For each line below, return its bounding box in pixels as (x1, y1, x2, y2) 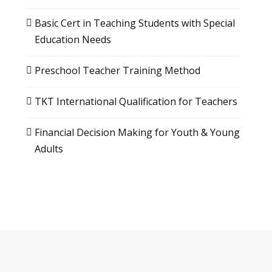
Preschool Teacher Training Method (34, 64, 200, 77)
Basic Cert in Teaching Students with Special (34, 16, 235, 30)
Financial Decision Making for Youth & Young (34, 126, 240, 139)
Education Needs (34, 33, 111, 46)
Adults (34, 142, 63, 155)
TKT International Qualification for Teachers (34, 95, 237, 108)
